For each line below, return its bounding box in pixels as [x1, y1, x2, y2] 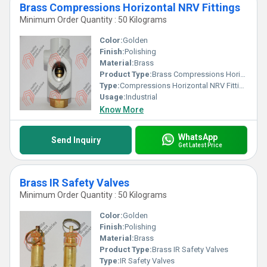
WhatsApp [178, 132, 218, 142]
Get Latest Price [178, 141, 222, 148]
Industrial [126, 92, 157, 101]
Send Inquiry [51, 135, 101, 145]
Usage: [100, 92, 126, 101]
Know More [100, 105, 144, 114]
